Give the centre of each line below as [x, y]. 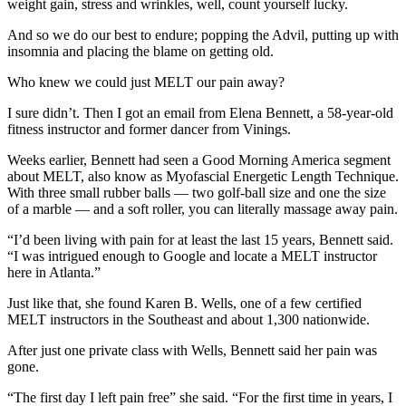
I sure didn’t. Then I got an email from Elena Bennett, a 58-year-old [200, 113]
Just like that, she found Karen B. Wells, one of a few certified [184, 304]
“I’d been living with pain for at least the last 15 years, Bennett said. [200, 240]
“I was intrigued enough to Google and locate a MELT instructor [192, 256]
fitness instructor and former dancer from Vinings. [149, 130]
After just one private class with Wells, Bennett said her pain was [192, 351]
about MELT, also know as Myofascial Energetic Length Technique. [203, 177]
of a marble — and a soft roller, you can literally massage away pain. [203, 209]
